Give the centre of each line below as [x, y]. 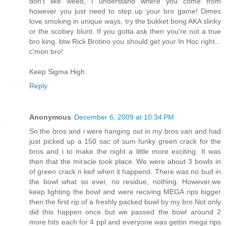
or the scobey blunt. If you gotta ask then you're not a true [125, 32]
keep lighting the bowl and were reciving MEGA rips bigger [125, 192]
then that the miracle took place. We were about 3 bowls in [125, 162]
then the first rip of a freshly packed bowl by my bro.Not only [125, 202]
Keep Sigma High [57, 72]
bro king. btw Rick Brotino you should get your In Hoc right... [125, 42]
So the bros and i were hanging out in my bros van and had [125, 131]
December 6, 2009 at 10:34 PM [124, 117]
